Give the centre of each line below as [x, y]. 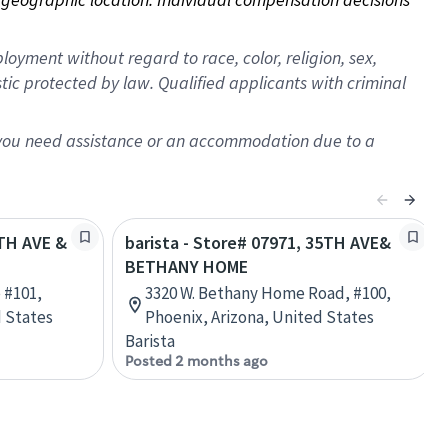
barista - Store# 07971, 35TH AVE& [258, 242]
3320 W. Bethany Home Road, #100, [268, 293]
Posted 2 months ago [196, 361]
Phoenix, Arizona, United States [259, 317]
